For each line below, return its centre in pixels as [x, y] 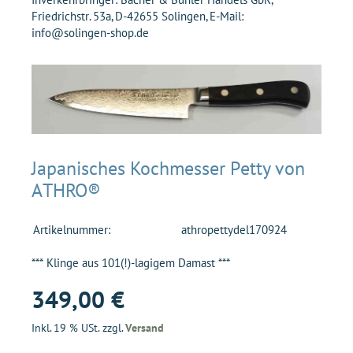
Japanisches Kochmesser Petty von [168, 169]
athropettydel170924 [234, 230]
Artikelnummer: [72, 230]
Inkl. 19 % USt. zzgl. [78, 328]
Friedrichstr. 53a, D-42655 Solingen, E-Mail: [137, 17]
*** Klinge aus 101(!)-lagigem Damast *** [131, 263]
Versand [145, 328]
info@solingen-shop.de [90, 33]
